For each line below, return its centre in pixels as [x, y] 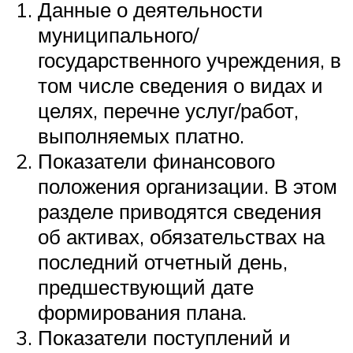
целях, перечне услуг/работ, [168, 111]
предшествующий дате [146, 287]
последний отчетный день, [163, 262]
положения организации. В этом [188, 186]
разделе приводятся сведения [180, 212]
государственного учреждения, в [190, 60]
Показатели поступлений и [164, 338]
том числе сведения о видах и [180, 85]
